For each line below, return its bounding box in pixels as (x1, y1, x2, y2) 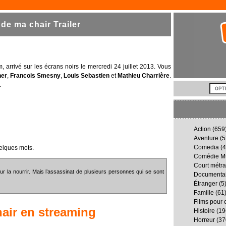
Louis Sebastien (63, 72, 109, 80)
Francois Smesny (10, 72, 61, 80)
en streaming (17, 205, 96, 219)
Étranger (194, 180, 217, 187)
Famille (194, 189, 214, 196)
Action (194, 126, 211, 133)
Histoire (194, 207, 215, 214)
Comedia (194, 144, 219, 151)
